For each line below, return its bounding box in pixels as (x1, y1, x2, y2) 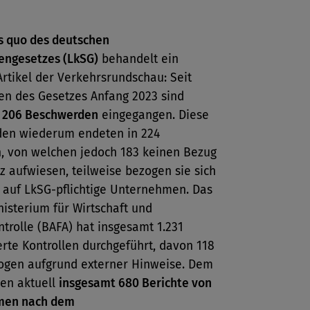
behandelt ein (98, 52, 179, 66)
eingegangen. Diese (98, 108, 209, 122)
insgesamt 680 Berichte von (59, 276, 212, 291)
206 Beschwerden (2, 108, 98, 122)
